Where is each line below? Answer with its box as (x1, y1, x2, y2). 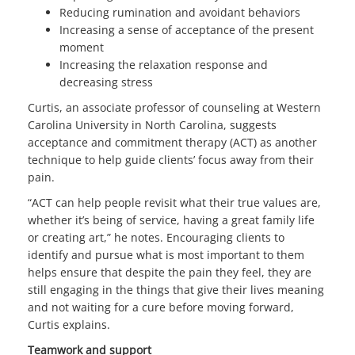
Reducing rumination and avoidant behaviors (59, 4, 300, 20)
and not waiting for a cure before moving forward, (28, 299, 294, 315)
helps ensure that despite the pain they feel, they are (28, 264, 311, 280)
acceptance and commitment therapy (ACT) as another (28, 134, 317, 150)
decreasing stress (59, 74, 153, 90)
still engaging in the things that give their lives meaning (28, 281, 324, 297)
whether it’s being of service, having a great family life (28, 212, 315, 227)
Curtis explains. (28, 316, 110, 332)
